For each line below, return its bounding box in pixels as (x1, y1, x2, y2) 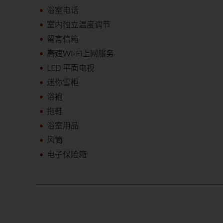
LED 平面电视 (47, 63, 95, 72)
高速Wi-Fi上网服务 (47, 48, 114, 58)
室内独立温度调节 (47, 19, 111, 29)
